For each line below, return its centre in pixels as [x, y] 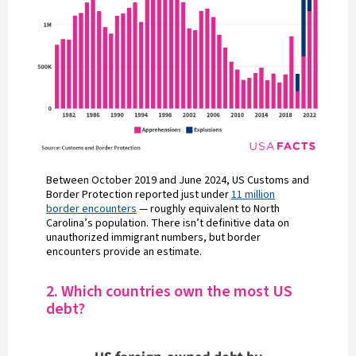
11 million [253, 195]
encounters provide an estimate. [125, 252]
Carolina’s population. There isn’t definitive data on [168, 223]
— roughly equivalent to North [208, 209]
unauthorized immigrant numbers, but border [153, 238]
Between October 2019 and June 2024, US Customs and [178, 180]
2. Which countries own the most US [169, 292]
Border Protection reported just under [139, 195]
